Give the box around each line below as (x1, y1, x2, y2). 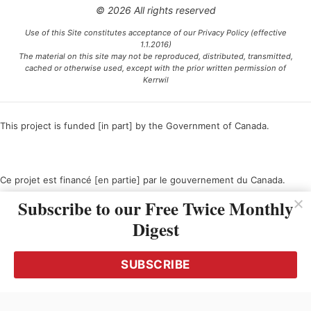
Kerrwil (142, 75, 169, 85)
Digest (132, 217, 179, 242)
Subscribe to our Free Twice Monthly (17, 196, 294, 221)
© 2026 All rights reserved (95, 4, 216, 16)
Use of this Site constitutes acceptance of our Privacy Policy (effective (24, 28, 287, 37)
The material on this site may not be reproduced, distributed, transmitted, (18, 51, 293, 61)
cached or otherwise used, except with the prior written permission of (25, 63, 286, 73)
